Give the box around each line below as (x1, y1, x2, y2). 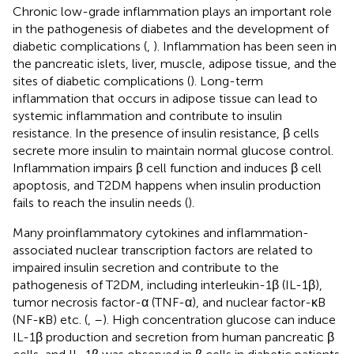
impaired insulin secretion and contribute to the (13, 259, 279, 275)
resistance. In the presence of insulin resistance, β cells (13, 125, 319, 141)
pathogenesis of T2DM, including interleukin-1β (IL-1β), (13, 277, 322, 292)
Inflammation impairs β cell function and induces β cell (13, 160, 322, 175)
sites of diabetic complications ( (13, 73, 190, 88)
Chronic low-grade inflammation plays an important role (13, 3, 332, 19)
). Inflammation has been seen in (153, 38, 337, 54)
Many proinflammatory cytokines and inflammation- (13, 224, 309, 240)
